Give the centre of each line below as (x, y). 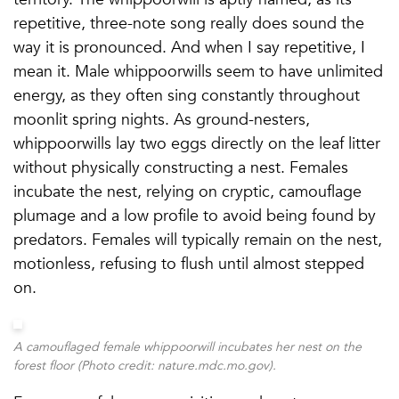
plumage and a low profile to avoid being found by (195, 215)
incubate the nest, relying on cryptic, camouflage (187, 191)
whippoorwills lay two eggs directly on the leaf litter (197, 143)
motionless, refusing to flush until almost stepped (189, 263)
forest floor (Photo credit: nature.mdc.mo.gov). (145, 365)
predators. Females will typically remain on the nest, (198, 239)
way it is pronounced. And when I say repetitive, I (189, 47)
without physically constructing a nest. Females (181, 167)
